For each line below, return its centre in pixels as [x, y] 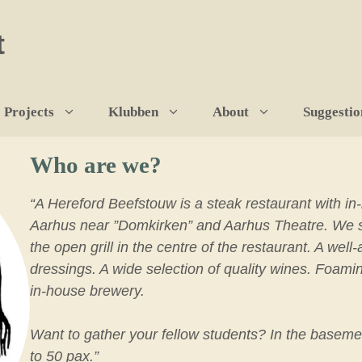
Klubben [133, 112]
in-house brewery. [88, 291]
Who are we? [96, 165]
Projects [29, 112]
